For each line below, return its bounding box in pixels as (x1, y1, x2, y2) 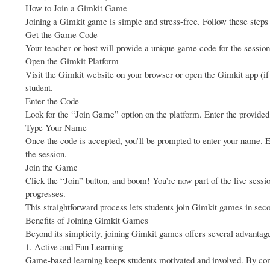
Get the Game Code (25, 28, 98, 41)
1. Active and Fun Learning (25, 240, 123, 253)
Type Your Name (25, 121, 87, 134)
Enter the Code (25, 95, 79, 107)
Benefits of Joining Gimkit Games (25, 214, 148, 227)
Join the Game (25, 161, 78, 174)
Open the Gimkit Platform (25, 55, 119, 67)
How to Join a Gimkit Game (25, 2, 127, 14)
